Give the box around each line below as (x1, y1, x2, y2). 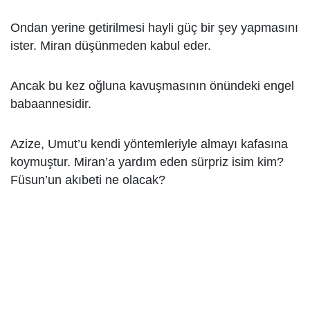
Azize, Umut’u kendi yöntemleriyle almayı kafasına (10, 137, 288, 151)
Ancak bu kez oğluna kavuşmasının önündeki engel (10, 79, 294, 93)
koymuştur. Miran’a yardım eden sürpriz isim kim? (10, 155, 284, 169)
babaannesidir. (10, 97, 91, 111)
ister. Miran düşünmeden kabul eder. (10, 39, 211, 53)
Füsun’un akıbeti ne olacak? (10, 173, 165, 187)
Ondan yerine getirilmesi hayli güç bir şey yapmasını (10, 21, 298, 35)
